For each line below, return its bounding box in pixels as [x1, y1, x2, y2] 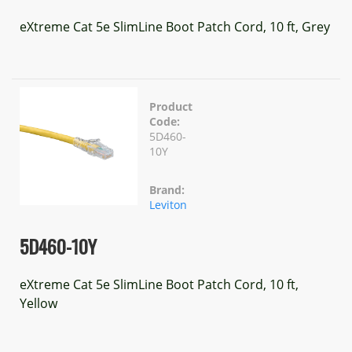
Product [149, 99, 192, 114]
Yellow [20, 295, 57, 312]
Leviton [149, 197, 187, 212]
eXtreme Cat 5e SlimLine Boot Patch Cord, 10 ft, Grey [20, 18, 330, 35]
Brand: [149, 182, 185, 197]
